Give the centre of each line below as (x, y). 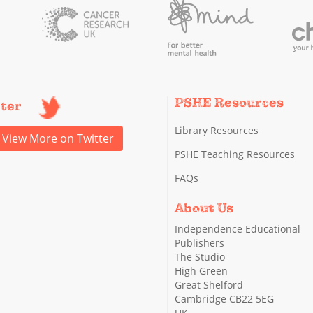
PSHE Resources (229, 102)
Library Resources (217, 130)
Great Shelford (209, 284)
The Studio (200, 256)
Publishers (199, 242)
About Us (204, 208)
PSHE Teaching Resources (235, 154)
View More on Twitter (58, 138)
